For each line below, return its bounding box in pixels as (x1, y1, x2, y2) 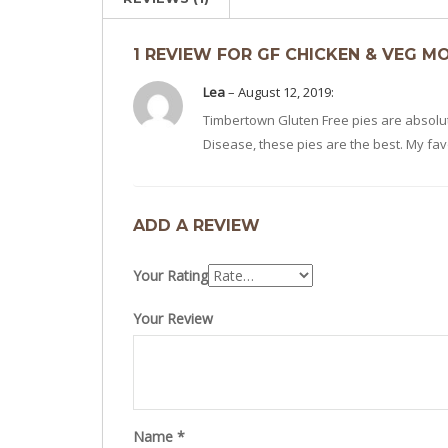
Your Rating (133, 265, 208, 285)
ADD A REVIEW (133, 215, 260, 235)
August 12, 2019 (238, 82, 331, 101)
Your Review (133, 308, 213, 328)
